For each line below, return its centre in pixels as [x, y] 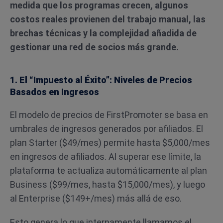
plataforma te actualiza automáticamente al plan [109, 170]
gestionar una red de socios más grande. [94, 47]
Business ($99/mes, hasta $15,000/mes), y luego [108, 184]
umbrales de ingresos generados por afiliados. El [107, 129]
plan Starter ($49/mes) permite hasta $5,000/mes [110, 143]
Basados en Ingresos [55, 92]
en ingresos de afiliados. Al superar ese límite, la [106, 157]
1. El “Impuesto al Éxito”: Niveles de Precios [101, 80]
